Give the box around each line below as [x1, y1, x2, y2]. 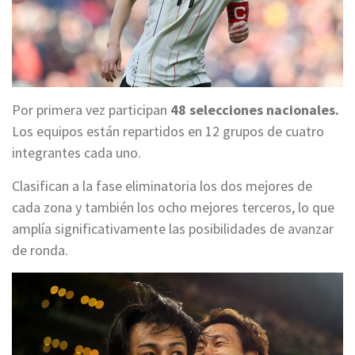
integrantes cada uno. [12, 143, 141, 162]
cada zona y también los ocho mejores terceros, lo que [12, 198, 334, 217]
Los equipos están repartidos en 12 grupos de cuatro [12, 122, 324, 141]
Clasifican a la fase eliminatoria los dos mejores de [12, 177, 312, 196]
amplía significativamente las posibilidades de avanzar [12, 219, 334, 239]
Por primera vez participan [12, 101, 170, 120]
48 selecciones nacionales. [170, 101, 339, 120]
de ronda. [12, 241, 68, 260]
